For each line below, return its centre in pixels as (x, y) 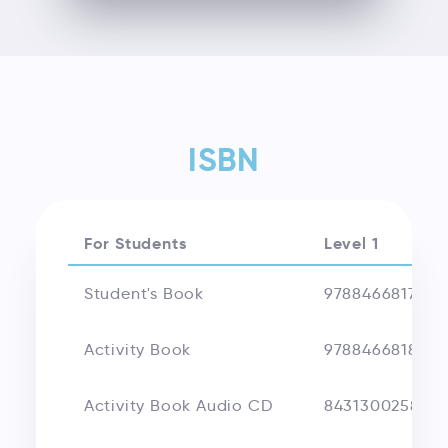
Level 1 (351, 243)
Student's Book (144, 293)
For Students (135, 243)
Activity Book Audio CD (178, 405)
